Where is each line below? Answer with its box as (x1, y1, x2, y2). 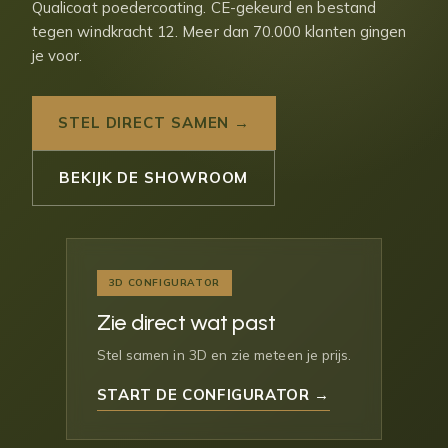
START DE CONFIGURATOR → (96, 385, 330, 404)
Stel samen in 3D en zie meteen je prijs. (96, 346, 352, 364)
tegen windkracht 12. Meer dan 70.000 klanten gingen (32, 22, 407, 41)
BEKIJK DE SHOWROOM (59, 168, 249, 187)
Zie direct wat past (96, 309, 276, 336)
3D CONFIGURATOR (108, 276, 220, 289)
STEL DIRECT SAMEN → (58, 113, 251, 132)
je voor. (32, 46, 83, 65)
